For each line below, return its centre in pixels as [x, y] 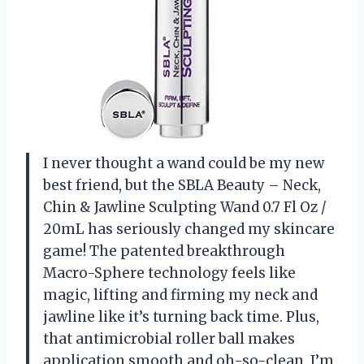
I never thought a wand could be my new [184, 163]
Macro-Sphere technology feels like [169, 273]
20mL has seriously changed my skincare [189, 229]
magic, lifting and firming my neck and [180, 295]
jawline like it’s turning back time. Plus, [181, 316]
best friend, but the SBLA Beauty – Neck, [182, 185]
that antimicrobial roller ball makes [169, 338]
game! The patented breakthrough [164, 251]
